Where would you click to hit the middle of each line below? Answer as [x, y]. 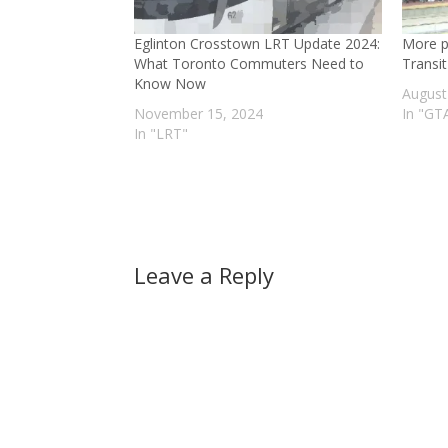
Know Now [170, 84]
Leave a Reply [204, 275]
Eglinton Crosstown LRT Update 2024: [257, 44]
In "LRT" [161, 134]
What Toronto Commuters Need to [249, 64]
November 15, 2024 [199, 114]
